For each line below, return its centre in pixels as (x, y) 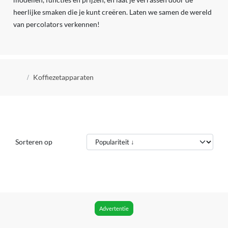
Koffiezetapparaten (63, 77)
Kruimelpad (43, 75)
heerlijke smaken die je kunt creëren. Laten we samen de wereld (112, 12)
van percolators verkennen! (56, 24)
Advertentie (114, 209)
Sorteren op (34, 142)
